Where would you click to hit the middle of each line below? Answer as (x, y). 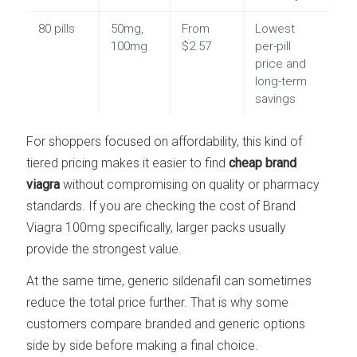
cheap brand (263, 163)
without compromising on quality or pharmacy (190, 185)
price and (281, 64)
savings (276, 99)
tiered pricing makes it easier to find (128, 163)
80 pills (57, 29)
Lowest (275, 29)
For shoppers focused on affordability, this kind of (165, 142)
